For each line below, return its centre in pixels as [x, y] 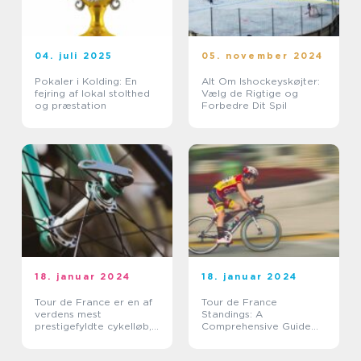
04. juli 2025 [74, 56]
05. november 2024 [263, 56]
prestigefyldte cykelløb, [93, 326]
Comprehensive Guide [256, 326]
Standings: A [232, 314]
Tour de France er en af [93, 302]
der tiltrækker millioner [91, 338]
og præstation [71, 105]
